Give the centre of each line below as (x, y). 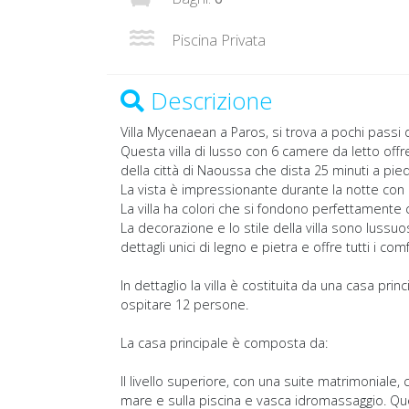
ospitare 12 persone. (184, 305)
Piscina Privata (217, 40)
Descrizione (209, 101)
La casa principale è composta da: (224, 343)
